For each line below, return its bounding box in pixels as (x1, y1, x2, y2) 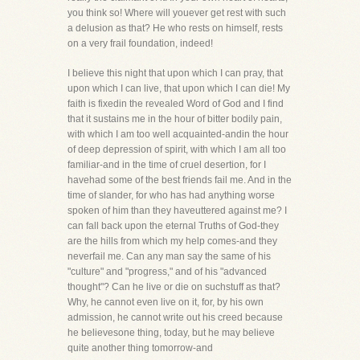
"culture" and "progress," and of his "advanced (67, 266, 267, 277)
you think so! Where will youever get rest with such (67, 7, 286, 18)
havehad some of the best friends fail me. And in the (67, 174, 292, 186)
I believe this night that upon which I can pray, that (67, 67, 283, 79)
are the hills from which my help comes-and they (67, 235, 277, 247)
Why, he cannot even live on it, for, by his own (67, 297, 264, 308)
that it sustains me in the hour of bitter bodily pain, (67, 113, 282, 125)
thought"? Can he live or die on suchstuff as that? (67, 281, 280, 292)
